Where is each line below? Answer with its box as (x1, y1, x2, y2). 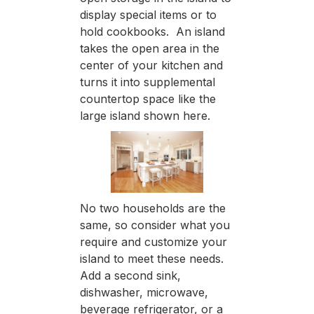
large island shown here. (79, 108, 210, 123)
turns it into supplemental (79, 74, 215, 89)
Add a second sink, (79, 268, 181, 282)
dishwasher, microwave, (79, 285, 208, 299)
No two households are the (79, 200, 226, 215)
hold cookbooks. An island (79, 24, 225, 39)
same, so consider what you (79, 217, 230, 232)
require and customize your (79, 234, 227, 249)
